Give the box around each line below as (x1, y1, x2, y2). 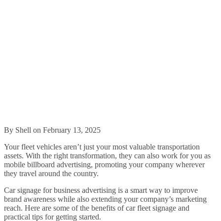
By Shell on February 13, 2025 (4, 125, 101, 134)
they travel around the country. (4, 169, 99, 178)
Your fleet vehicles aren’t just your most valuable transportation (4, 142, 200, 151)
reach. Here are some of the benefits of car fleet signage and (4, 203, 189, 212)
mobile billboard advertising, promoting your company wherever (4, 160, 205, 169)
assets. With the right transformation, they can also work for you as (4, 151, 211, 160)
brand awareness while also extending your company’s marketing (4, 194, 207, 203)
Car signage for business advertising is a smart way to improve (4, 185, 198, 194)
